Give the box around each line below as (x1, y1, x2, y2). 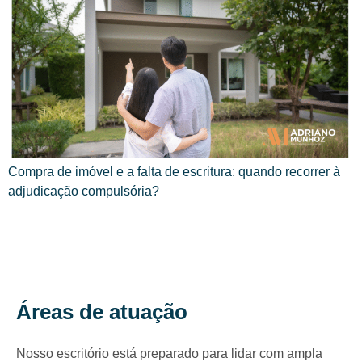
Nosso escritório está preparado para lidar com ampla (16, 347, 322, 360)
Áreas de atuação (16, 300, 187, 324)
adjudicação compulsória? (8, 184, 159, 198)
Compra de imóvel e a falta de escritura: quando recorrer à (8, 165, 340, 179)
